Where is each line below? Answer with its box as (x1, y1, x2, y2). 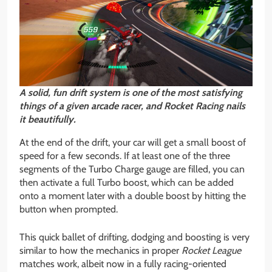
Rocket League (182, 244, 241, 256)
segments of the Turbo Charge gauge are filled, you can (19, 163, 245, 175)
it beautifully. (19, 113, 76, 125)
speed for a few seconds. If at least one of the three (19, 149, 230, 161)
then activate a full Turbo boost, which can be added (19, 176, 234, 188)
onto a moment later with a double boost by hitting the (19, 189, 246, 202)
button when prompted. (19, 203, 118, 215)
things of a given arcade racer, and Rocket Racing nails (19, 100, 245, 112)
